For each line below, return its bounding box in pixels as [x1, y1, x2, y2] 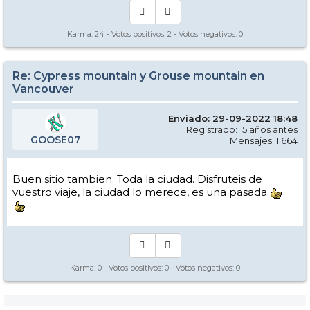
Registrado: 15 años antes [186, 124, 298, 135]
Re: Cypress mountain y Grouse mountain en [12, 69, 264, 82]
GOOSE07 [30, 134, 80, 146]
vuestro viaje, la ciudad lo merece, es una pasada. [12, 185, 269, 199]
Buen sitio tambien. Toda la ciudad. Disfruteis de [12, 172, 262, 185]
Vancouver [12, 82, 74, 95]
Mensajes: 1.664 [230, 135, 298, 146]
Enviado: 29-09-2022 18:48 [168, 113, 298, 124]
